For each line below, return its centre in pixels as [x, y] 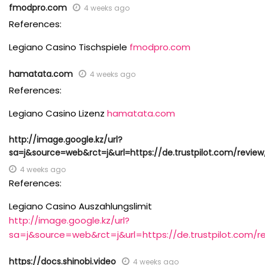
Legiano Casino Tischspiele [69, 47]
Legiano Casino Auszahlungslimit [80, 206]
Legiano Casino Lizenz [58, 114]
